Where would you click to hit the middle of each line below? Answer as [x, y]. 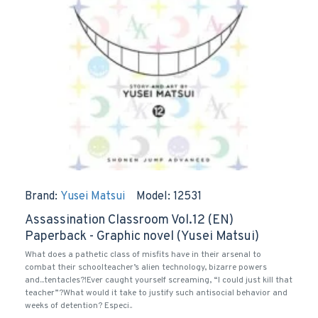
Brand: [41, 197]
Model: [153, 197]
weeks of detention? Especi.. [78, 306]
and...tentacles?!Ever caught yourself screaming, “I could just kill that [159, 280]
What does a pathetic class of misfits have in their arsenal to [143, 255]
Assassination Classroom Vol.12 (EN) [129, 220]
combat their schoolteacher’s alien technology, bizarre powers [146, 268]
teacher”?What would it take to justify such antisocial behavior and [156, 293]
